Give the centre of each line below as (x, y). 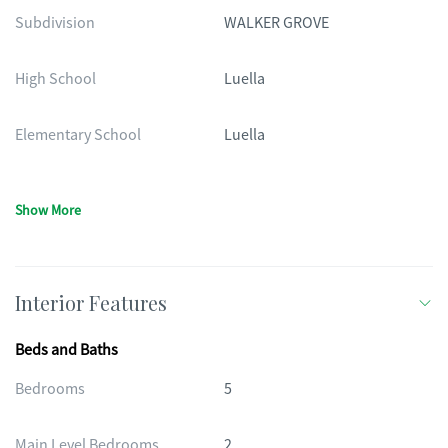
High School (55, 79)
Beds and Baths (66, 350)
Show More (48, 210)
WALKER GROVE (276, 23)
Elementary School (78, 135)
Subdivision (55, 23)
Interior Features (91, 302)
